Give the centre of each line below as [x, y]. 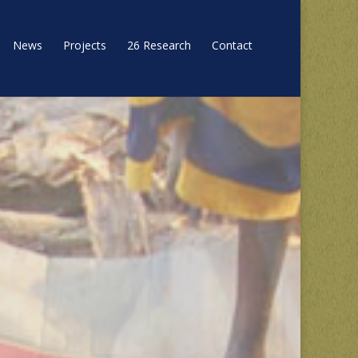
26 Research [159, 45]
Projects [85, 45]
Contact [232, 45]
